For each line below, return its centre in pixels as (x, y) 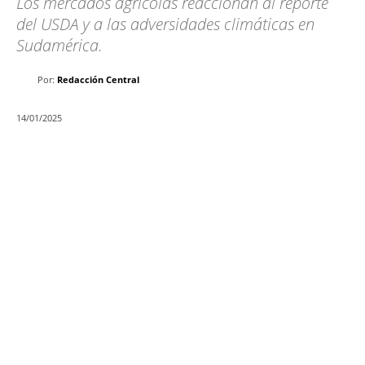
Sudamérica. (59, 46)
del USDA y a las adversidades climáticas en (165, 24)
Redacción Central (98, 80)
